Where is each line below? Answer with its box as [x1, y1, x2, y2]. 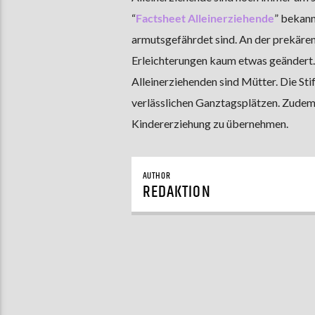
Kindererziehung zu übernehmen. [131, 117, 290, 131]
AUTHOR [142, 169, 171, 184]
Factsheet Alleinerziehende [135, 11, 274, 25]
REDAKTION [142, 179, 211, 205]
